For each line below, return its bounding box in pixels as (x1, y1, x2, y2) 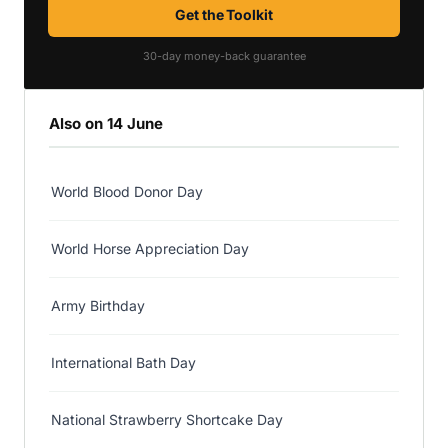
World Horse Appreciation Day (51, 240, 249, 257)
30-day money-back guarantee (142, 49, 306, 63)
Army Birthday (51, 297, 145, 314)
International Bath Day (51, 354, 196, 371)
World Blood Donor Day (51, 183, 203, 200)
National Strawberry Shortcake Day (51, 411, 283, 428)
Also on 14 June (49, 114, 163, 133)
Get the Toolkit (175, 6, 273, 23)
